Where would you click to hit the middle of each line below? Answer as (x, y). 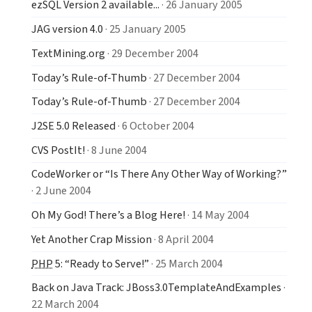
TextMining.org (68, 53)
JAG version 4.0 (67, 29)
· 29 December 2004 (152, 53)
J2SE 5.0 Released (73, 125)
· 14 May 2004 (217, 215)
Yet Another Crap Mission (92, 239)
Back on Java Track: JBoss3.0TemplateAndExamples (156, 288)
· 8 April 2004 (183, 239)
